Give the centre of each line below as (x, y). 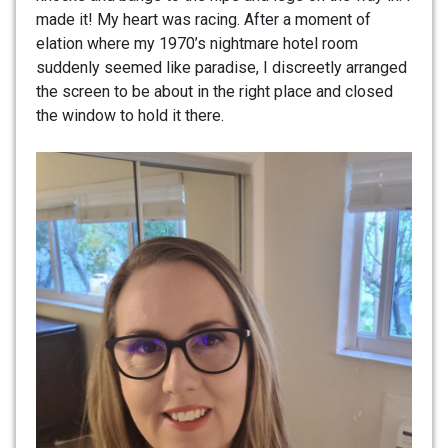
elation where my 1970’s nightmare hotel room (197, 43)
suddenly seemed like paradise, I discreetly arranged (221, 67)
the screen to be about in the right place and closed (214, 91)
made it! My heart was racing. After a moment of (203, 19)
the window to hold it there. (130, 115)
